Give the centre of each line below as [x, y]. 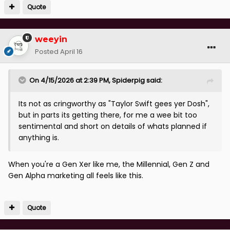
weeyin [51, 39]
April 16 [71, 51]
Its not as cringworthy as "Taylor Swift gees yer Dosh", [114, 103]
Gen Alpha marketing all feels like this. [76, 175]
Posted [47, 51]
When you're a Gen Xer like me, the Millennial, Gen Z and [109, 164]
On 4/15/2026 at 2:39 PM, [71, 80]
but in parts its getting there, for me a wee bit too [108, 115]
